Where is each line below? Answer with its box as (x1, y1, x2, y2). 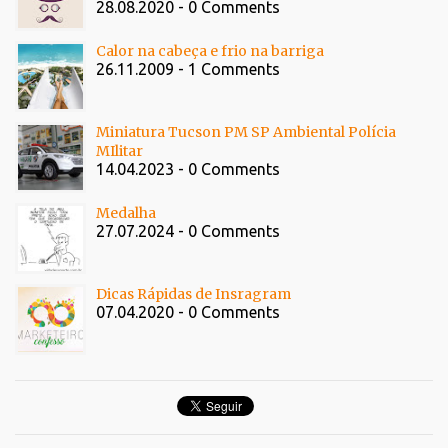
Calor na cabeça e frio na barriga (96, 42, 324, 61)
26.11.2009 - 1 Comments (96, 60, 280, 79)
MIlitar (96, 142, 143, 161)
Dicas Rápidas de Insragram (96, 285, 291, 304)
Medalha (96, 204, 156, 223)
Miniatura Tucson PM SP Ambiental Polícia (96, 123, 396, 142)
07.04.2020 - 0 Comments (96, 303, 280, 322)
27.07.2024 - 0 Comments (96, 222, 280, 241)
